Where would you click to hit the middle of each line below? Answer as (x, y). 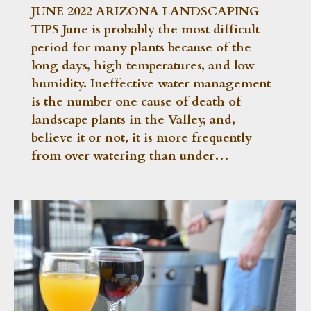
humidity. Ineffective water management (151, 83)
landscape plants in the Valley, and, (133, 119)
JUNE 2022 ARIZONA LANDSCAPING (145, 11)
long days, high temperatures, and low (143, 65)
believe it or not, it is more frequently (142, 137)
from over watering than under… (130, 155)
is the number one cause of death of (136, 101)
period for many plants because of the (141, 47)
